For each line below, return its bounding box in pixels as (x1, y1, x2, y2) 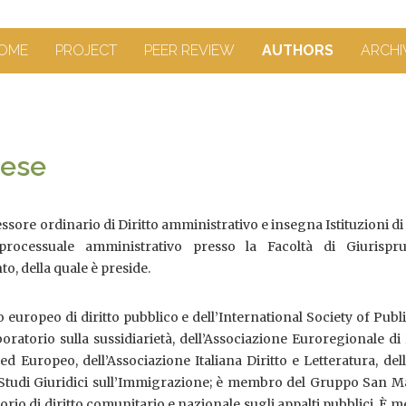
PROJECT (54, 42, 117, 59)
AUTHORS (261, 42, 333, 59)
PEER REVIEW (143, 42, 235, 59)
